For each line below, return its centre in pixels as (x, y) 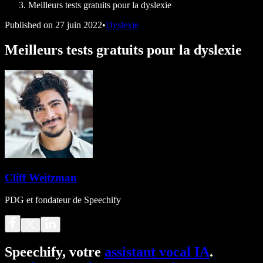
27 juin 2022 (79, 25)
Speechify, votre (55, 252)
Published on (29, 25)
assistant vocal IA (157, 252)
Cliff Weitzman (41, 177)
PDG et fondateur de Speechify (63, 200)
